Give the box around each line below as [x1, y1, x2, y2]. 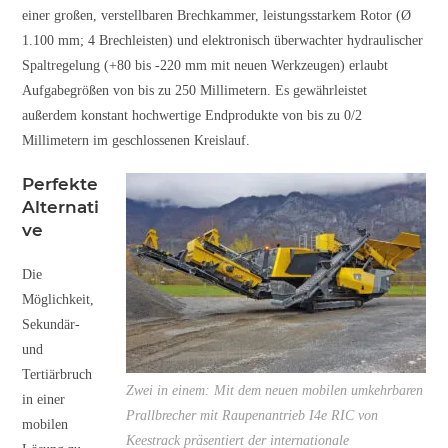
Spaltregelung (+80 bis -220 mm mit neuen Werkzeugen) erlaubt [22, 57, 389, 73]
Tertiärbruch [22, 366, 93, 382]
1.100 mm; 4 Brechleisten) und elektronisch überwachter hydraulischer [22, 32, 424, 48]
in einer [22, 391, 66, 407]
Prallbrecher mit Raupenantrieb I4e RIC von [125, 407, 378, 423]
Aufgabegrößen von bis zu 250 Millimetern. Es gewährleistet [22, 82, 368, 98]
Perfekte [22, 173, 99, 194]
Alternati [22, 196, 100, 217]
